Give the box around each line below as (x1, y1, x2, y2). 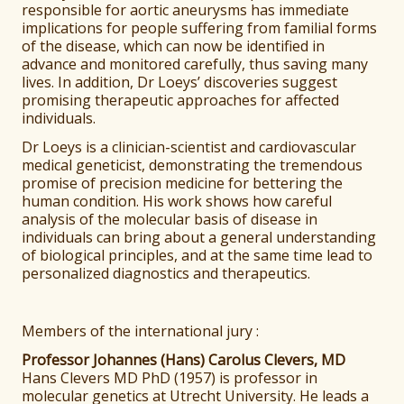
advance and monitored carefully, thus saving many (22, 54, 369, 75)
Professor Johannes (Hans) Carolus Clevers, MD (22, 350, 346, 371)
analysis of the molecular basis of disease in (22, 209, 318, 230)
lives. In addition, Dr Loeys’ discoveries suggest (22, 72, 338, 93)
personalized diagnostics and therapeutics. (22, 263, 311, 284)
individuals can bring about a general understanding (22, 227, 377, 248)
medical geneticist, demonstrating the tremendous (22, 155, 363, 176)
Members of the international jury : (22, 321, 260, 342)
